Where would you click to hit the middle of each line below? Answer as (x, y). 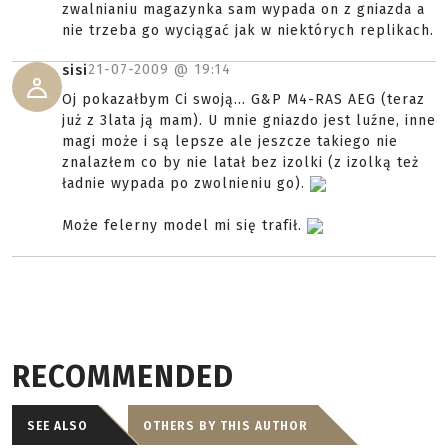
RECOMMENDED (123, 377)
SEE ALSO (57, 426)
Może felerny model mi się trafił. (184, 225)
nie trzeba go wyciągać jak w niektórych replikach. (248, 30)
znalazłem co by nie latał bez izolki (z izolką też (240, 162)
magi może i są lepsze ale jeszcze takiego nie (230, 141)
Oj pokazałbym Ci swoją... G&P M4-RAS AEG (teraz (243, 99)
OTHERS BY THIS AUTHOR (225, 426)
